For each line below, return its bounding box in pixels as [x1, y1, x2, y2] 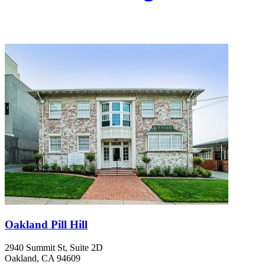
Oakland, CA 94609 [5, 253, 80, 263]
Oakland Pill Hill [5, 218, 88, 231]
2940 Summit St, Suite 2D [5, 242, 103, 253]
